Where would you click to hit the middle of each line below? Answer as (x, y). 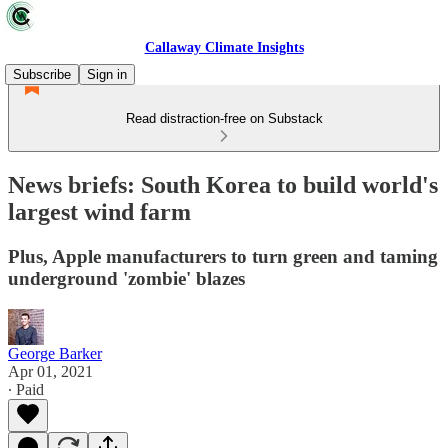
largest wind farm (99, 211)
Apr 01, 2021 (50, 371)
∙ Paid (26, 389)
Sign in (107, 74)
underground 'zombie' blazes (126, 278)
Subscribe (42, 74)
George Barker (55, 353)
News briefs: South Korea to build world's (223, 184)
